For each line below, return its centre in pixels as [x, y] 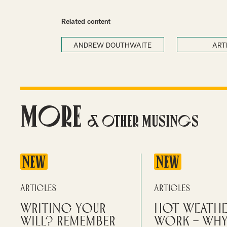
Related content [86, 22]
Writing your [63, 209]
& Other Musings [141, 121]
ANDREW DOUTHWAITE [113, 46]
